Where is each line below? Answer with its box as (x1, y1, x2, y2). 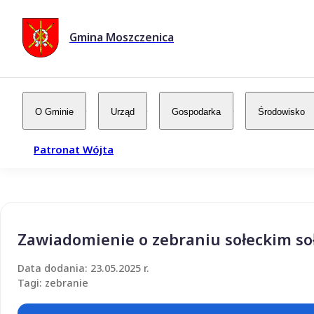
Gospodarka (172, 106, 221, 117)
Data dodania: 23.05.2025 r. (18, 261, 149, 275)
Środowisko (258, 106, 305, 117)
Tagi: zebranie (18, 275, 88, 289)
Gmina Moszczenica (69, 29, 174, 46)
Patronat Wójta (34, 142, 114, 156)
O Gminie (35, 106, 74, 117)
